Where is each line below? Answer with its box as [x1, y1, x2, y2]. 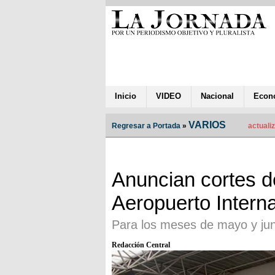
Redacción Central [112, 240, 170, 249]
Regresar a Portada [112, 121, 180, 130]
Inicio [115, 91, 136, 101]
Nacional [201, 91, 234, 101]
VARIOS [188, 119, 226, 130]
